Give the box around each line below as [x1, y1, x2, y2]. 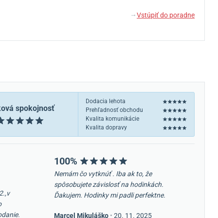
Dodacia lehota [86, 98, 126, 105]
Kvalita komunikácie [86, 115, 139, 122]
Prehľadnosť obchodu [86, 107, 143, 113]
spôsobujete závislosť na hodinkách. [54, 181, 163, 188]
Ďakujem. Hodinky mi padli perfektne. [54, 191, 165, 199]
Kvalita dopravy [86, 124, 127, 131]
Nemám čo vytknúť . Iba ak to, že [54, 170, 152, 178]
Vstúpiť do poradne [136, 11, 195, 19]
